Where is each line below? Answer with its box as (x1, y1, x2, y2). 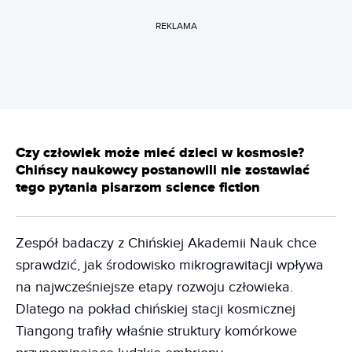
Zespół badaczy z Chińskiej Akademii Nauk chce (16, 234, 317, 251)
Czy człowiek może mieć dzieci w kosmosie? (16, 144, 304, 162)
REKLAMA (155, 20, 197, 31)
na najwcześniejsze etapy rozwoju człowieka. (16, 278, 293, 295)
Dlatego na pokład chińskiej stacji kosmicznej (16, 300, 295, 317)
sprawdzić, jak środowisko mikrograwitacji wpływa (16, 256, 324, 273)
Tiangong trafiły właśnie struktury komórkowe (16, 322, 297, 339)
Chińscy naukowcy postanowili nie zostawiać (16, 161, 310, 179)
